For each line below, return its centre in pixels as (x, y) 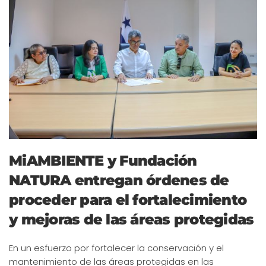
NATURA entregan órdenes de (119, 180)
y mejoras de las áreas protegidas (132, 219)
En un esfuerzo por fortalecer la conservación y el (116, 248)
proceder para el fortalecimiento (128, 199)
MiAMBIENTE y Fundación (103, 160)
